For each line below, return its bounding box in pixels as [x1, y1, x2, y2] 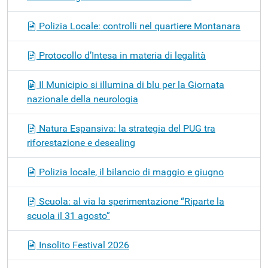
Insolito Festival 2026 [36, 239, 129, 251]
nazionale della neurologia [27, 93, 138, 105]
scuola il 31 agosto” [27, 209, 110, 221]
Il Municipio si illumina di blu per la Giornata [36, 78, 224, 90]
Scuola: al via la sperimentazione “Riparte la [36, 195, 224, 207]
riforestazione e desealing [27, 136, 135, 148]
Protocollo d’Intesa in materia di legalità [36, 49, 206, 61]
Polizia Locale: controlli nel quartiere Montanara [36, 20, 240, 32]
